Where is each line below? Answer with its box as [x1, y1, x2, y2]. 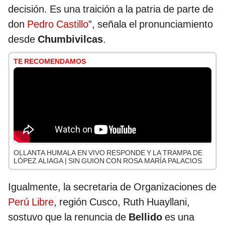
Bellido [129, 211, 165, 223]
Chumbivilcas [38, 33, 103, 46]
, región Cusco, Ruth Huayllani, [54, 196, 190, 208]
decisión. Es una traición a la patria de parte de [8, 3, 213, 16]
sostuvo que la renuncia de [8, 211, 129, 223]
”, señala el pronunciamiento [88, 18, 213, 31]
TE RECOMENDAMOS [14, 57, 86, 66]
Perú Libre [8, 196, 54, 208]
